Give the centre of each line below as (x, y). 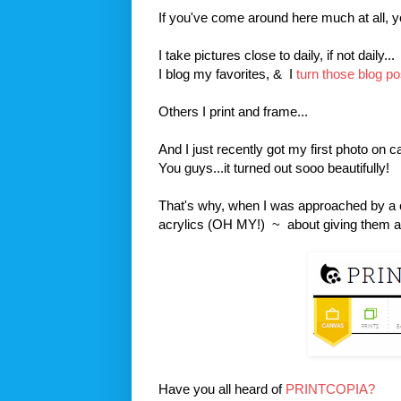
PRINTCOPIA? (330, 388)
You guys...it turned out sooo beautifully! (274, 167)
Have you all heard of (222, 388)
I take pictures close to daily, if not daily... (277, 55)
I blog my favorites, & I (226, 73)
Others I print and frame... (233, 111)
